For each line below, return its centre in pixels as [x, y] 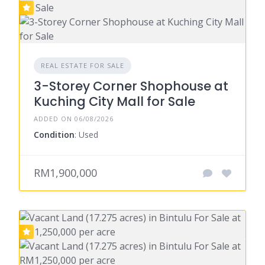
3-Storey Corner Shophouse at [131, 86]
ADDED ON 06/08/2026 [74, 119]
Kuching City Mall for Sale [114, 102]
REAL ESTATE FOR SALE [83, 66]
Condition [54, 135]
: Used [86, 135]
